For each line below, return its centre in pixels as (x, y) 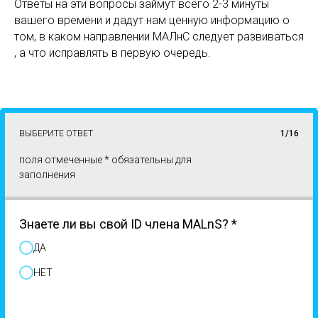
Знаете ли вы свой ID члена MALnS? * (128, 224)
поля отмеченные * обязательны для (105, 160)
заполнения (47, 175)
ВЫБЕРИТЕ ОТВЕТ (56, 133)
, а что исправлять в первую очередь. (113, 53)
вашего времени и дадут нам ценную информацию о (152, 20)
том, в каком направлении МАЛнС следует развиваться (159, 37)
